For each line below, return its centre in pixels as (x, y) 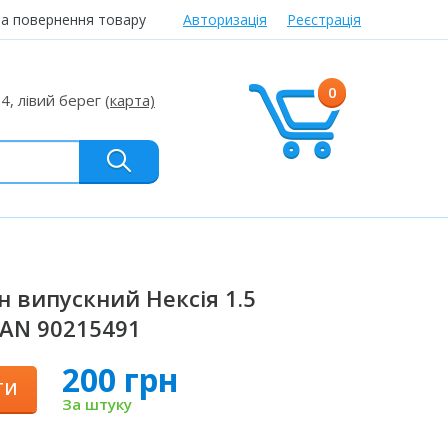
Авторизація (225, 19)
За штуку (97, 404)
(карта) (130, 100)
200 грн (120, 379)
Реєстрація (324, 19)
